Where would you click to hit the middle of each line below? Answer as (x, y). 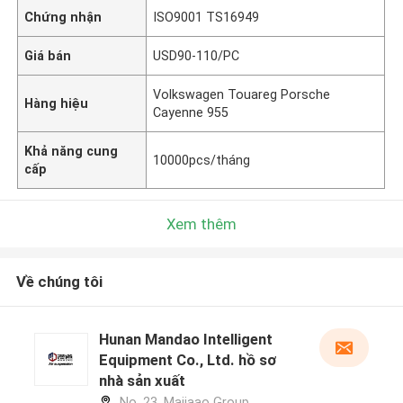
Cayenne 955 (191, 112)
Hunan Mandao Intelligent (185, 340)
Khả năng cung (72, 151)
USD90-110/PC (197, 55)
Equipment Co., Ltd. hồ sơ (187, 360)
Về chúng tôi (59, 282)
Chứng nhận (63, 17)
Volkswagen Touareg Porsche (242, 94)
